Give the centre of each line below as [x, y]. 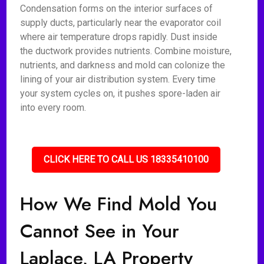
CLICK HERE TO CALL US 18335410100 [126, 159]
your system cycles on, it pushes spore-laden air [121, 93]
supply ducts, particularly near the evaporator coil [121, 23]
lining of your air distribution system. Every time [118, 79]
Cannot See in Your [100, 231]
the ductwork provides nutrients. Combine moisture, [126, 51]
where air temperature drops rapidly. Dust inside [119, 37]
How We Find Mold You [119, 204]
